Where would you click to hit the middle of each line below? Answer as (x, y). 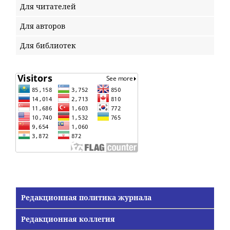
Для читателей (48, 6)
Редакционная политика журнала (86, 197)
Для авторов (43, 26)
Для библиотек (48, 45)
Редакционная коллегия (68, 219)
